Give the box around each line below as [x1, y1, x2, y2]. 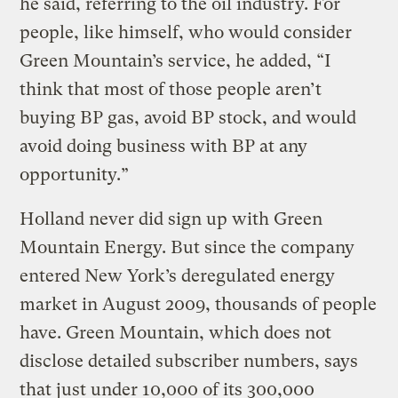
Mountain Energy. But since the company [20, 236, 355, 258]
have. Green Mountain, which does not [20, 322, 332, 343]
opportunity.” [20, 163, 130, 185]
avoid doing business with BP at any [20, 135, 308, 156]
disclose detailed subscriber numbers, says [20, 350, 359, 371]
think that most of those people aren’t [20, 78, 322, 99]
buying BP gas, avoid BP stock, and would [20, 107, 357, 128]
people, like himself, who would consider [20, 21, 353, 43]
